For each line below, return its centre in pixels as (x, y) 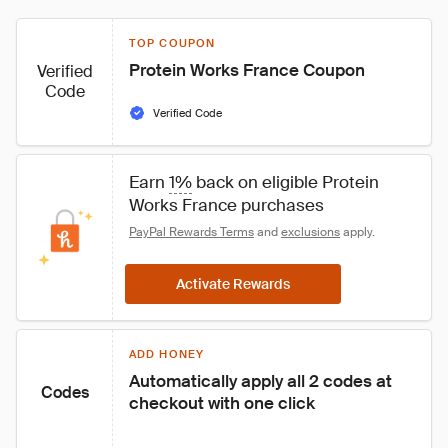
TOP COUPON (172, 43)
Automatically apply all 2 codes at (262, 381)
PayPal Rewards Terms (191, 232)
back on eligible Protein (287, 182)
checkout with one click (222, 403)
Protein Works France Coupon (247, 70)
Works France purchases (226, 205)
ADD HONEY (166, 354)
